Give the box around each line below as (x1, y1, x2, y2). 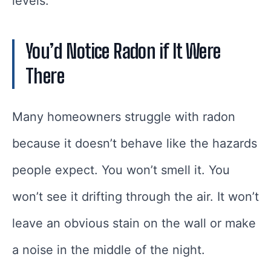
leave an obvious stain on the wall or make (12, 216, 256, 231)
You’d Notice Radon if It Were (25, 40, 221, 64)
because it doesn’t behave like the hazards (12, 136, 257, 151)
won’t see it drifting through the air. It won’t (12, 189, 259, 204)
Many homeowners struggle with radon (12, 109, 235, 125)
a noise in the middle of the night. (12, 243, 205, 258)
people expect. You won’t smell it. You (12, 163, 230, 178)
